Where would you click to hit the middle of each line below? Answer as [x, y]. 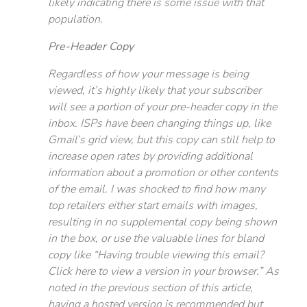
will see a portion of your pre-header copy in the [162, 107]
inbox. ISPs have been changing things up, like [159, 123]
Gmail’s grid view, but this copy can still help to [161, 140]
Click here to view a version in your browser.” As [163, 271]
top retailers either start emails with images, [153, 206]
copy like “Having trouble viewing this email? [156, 255]
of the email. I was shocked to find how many [157, 189]
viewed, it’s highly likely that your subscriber [155, 90]
